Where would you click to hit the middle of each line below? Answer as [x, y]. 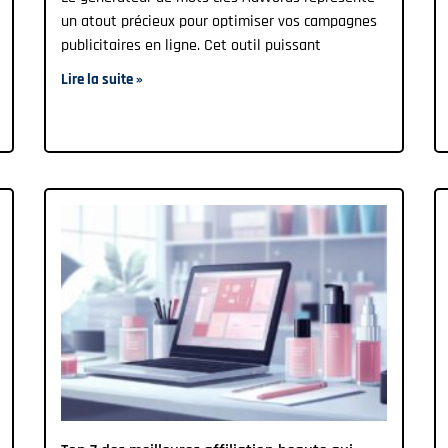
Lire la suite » [102, 80]
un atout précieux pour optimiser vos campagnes [219, 22]
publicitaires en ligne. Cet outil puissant [191, 46]
